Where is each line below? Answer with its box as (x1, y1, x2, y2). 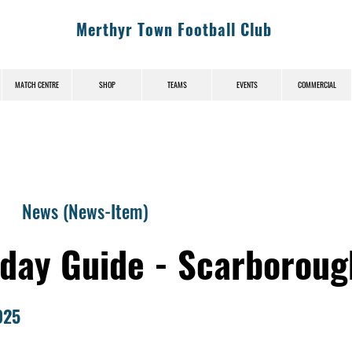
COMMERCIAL (297, 78, 336, 90)
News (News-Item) (22, 197, 148, 225)
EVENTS (236, 78, 258, 90)
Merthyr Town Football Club (76, 17, 272, 41)
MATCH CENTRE (15, 78, 59, 90)
